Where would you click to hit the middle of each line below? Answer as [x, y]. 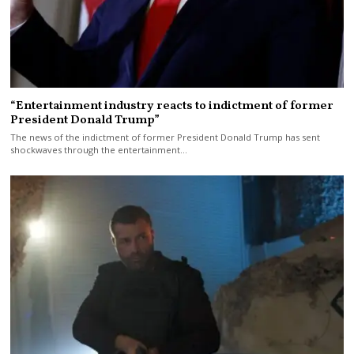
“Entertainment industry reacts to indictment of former [172, 105]
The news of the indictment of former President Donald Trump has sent [166, 137]
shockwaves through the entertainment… [99, 150]
